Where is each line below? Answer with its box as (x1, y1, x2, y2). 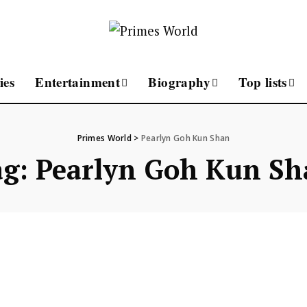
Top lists (238, 73, 287, 91)
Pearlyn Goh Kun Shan (140, 132, 230, 144)
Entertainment (35, 73, 121, 91)
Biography (148, 73, 210, 91)
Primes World (77, 132, 132, 144)
